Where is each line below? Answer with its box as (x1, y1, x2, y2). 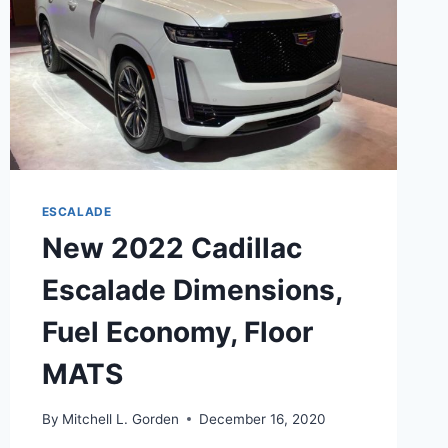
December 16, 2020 (198, 410, 326, 427)
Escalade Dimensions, (41, 273, 342, 308)
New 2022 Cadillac (41, 231, 302, 266)
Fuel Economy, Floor (41, 315, 313, 350)
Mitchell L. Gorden (61, 410, 179, 427)
